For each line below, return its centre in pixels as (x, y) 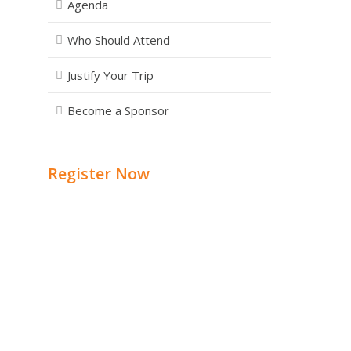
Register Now (99, 174)
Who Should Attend (119, 40)
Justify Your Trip (110, 75)
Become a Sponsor (118, 110)
